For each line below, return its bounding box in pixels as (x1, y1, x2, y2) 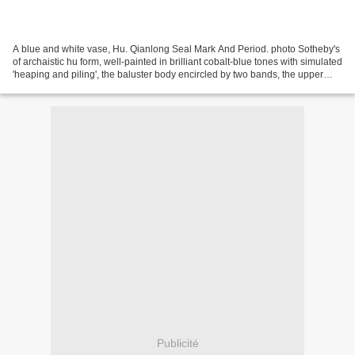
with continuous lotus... (13, 81, 110, 93)
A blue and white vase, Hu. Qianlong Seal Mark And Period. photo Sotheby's (13, 43, 340, 55)
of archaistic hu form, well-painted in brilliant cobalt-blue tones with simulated (13, 55, 342, 67)
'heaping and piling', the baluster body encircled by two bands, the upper (13, 68, 323, 80)
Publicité (156, 337, 199, 350)
